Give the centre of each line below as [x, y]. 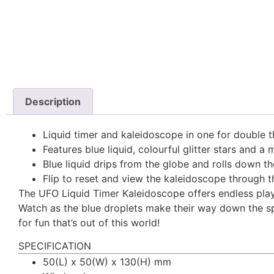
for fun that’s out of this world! [89, 222]
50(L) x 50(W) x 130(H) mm [107, 262]
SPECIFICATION [55, 246]
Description [53, 102]
